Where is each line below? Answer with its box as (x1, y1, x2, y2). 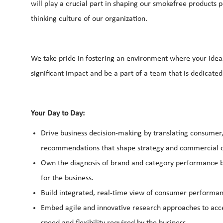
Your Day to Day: (31, 109, 85, 117)
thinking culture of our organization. (31, 14, 147, 23)
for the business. (41, 174, 94, 182)
